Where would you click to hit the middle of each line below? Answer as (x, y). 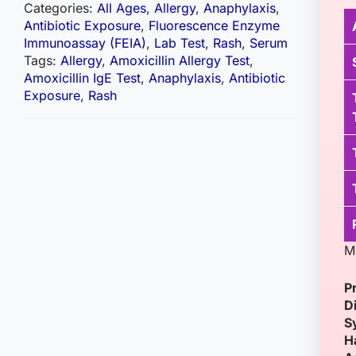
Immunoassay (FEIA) (85, 43)
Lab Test (180, 43)
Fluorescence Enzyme (214, 25)
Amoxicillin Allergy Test (180, 60)
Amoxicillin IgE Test (82, 78)
